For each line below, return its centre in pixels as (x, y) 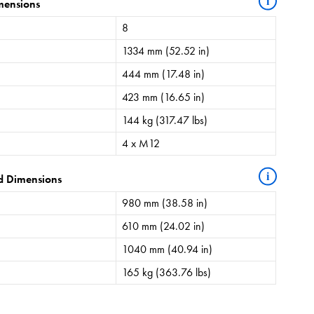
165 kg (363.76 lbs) (167, 272)
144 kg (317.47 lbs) (165, 120)
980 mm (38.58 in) (165, 203)
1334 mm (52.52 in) (166, 50)
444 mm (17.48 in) (164, 74)
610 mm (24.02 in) (164, 226)
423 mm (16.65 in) (164, 97)
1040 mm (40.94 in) (168, 249)
